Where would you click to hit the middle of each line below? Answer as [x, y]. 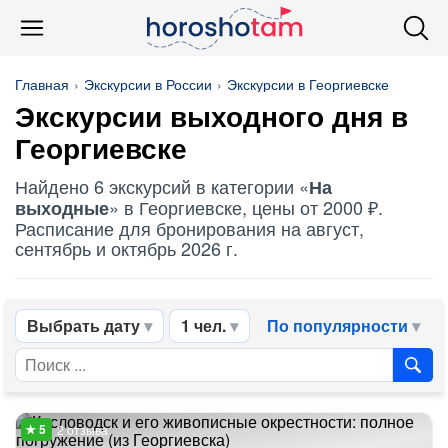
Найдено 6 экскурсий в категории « [162, 186]
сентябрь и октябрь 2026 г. [126, 248]
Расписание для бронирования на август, [189, 228]
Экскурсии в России [148, 84]
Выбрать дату [83, 325]
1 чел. [203, 325]
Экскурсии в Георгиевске [308, 84]
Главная [42, 84]
